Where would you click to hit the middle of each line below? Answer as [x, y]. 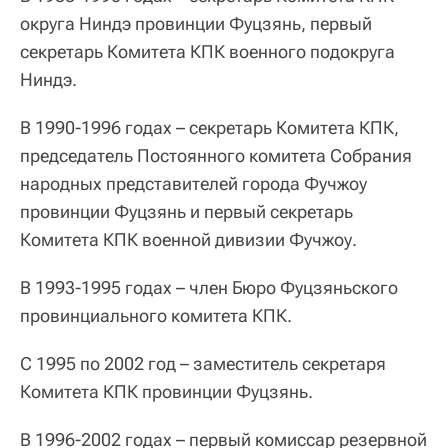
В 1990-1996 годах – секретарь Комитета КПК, [209, 127]
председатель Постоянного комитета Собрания [216, 155]
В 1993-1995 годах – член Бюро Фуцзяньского [209, 287]
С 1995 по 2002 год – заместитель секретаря [203, 363]
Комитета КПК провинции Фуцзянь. [166, 391]
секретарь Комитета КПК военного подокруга [207, 51]
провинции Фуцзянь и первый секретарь [186, 211]
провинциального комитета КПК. [156, 315]
